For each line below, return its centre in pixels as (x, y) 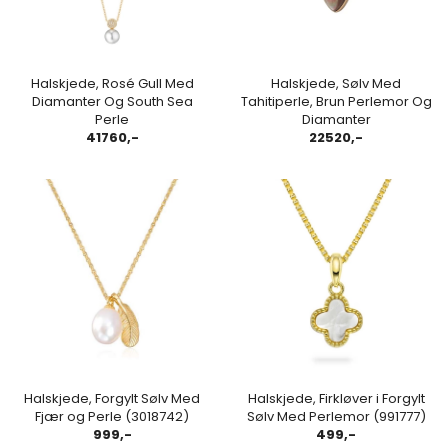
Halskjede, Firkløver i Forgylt (336, 398)
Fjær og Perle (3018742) (112, 416)
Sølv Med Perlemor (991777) (336, 416)
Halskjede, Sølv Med (336, 83)
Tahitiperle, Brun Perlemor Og (336, 101)
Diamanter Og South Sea (112, 101)
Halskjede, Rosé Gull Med (112, 83)
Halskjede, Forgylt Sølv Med (112, 398)
